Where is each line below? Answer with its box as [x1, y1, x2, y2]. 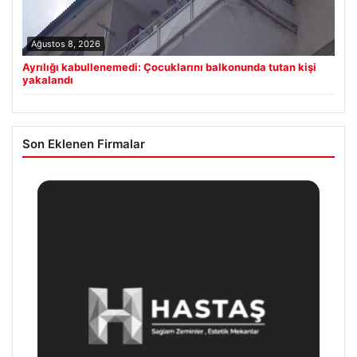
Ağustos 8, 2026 [31, 38, 100, 50]
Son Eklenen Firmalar [22, 136, 145, 152]
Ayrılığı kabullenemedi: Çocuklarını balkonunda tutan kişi [22, 61, 316, 74]
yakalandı [22, 73, 73, 87]
